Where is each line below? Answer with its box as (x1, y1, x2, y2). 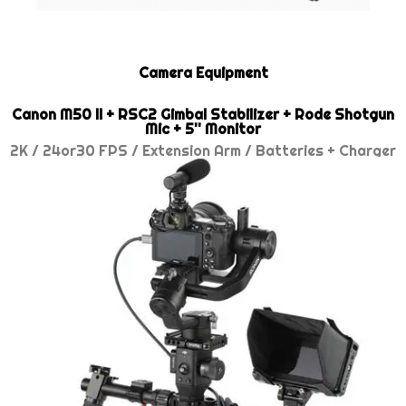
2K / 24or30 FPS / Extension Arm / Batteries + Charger (10, 140, 396, 160)
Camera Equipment (138, 63, 268, 82)
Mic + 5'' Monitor (145, 119, 261, 139)
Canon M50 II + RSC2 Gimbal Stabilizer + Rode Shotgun (12, 104, 394, 124)
